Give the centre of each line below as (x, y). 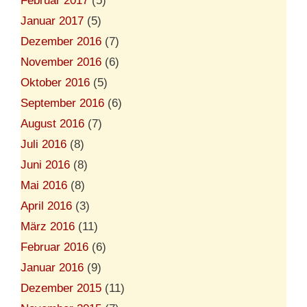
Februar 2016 (54, 247)
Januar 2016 (52, 267)
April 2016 (46, 206)
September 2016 (62, 103)
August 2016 (52, 123)
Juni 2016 (45, 164)
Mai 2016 (44, 185)
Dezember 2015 (61, 288)
